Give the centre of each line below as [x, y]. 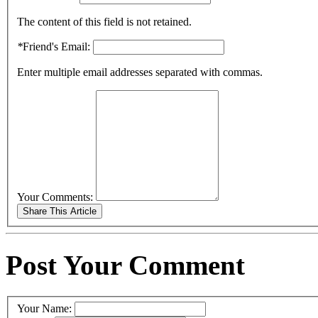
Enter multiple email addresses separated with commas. [140, 72]
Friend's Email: [58, 46]
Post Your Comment [125, 265]
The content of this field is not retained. [104, 21]
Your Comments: [55, 197]
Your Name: [46, 308]
